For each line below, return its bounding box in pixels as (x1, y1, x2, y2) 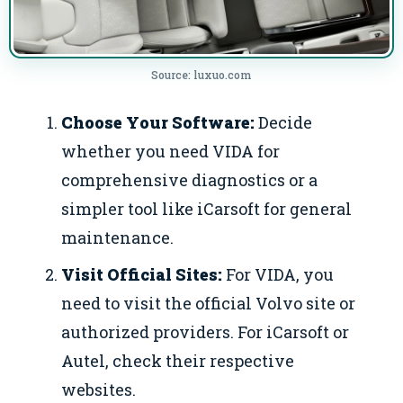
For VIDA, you (222, 264, 335, 286)
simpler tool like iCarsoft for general (61, 198, 353, 220)
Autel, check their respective (61, 350, 295, 372)
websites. (61, 379, 137, 401)
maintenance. (61, 227, 175, 249)
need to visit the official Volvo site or (61, 292, 356, 315)
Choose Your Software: (61, 112, 255, 134)
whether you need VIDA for (61, 140, 281, 163)
